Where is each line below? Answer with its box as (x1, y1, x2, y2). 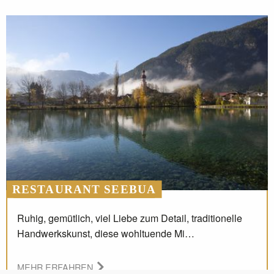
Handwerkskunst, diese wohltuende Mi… (17, 226, 194, 240)
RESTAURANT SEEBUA (12, 182, 157, 196)
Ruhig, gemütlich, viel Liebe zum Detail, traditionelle (17, 210, 242, 225)
